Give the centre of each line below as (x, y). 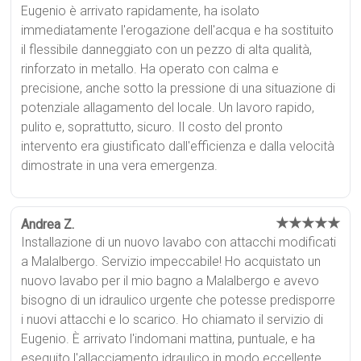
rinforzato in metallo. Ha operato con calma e (150, 68)
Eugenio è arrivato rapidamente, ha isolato (141, 10)
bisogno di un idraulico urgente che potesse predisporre (178, 300)
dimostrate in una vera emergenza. (120, 165)
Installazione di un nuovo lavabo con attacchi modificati (179, 242)
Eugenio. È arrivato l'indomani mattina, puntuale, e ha (168, 338)
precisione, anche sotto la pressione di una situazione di (178, 88)
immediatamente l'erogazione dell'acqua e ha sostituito (178, 30)
